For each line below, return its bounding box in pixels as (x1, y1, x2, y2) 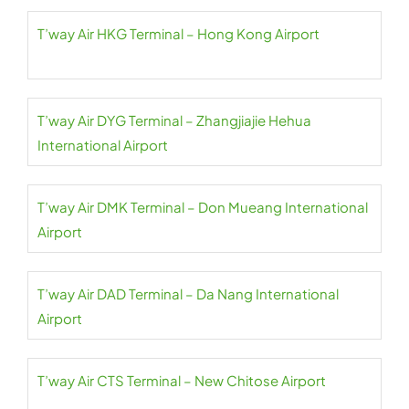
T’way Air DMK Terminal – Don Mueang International (37, 198, 368, 215)
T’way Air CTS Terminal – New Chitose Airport (37, 372, 326, 389)
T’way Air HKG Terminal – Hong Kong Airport (37, 25, 320, 42)
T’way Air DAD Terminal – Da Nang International (37, 285, 339, 302)
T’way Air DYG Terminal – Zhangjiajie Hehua (37, 111, 311, 129)
